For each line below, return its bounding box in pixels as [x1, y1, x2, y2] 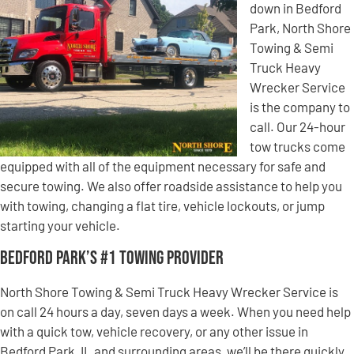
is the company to [250, 99, 350, 115]
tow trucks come [250, 138, 345, 155]
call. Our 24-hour [250, 119, 345, 135]
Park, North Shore [250, 20, 351, 36]
